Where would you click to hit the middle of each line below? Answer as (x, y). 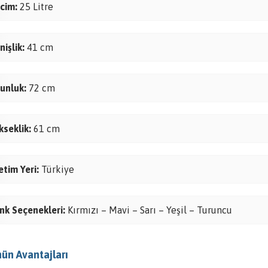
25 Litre (35, 7)
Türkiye (57, 169)
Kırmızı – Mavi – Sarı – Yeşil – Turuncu (149, 210)
